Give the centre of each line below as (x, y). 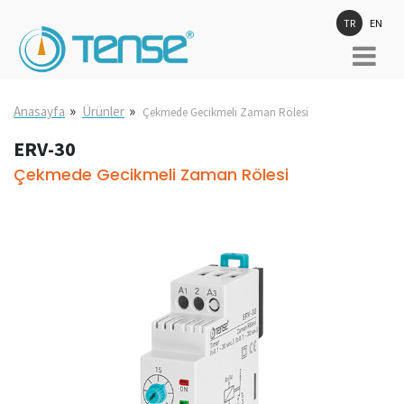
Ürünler (103, 111)
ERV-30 (45, 149)
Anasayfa (39, 111)
